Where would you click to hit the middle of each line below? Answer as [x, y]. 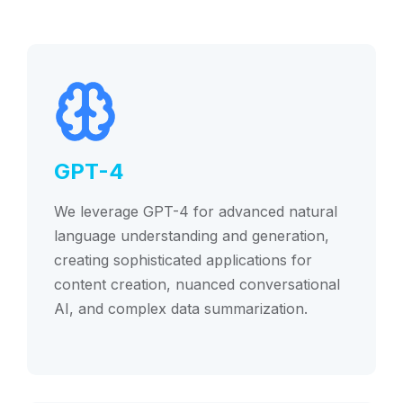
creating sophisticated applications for [183, 260]
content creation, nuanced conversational [197, 285]
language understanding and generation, [192, 236]
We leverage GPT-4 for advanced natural [196, 212]
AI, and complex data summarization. [181, 309]
